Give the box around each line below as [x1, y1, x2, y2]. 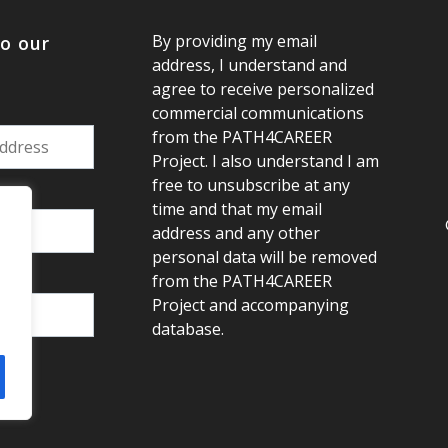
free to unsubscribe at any [151, 174, 350, 196]
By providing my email [151, 30, 317, 52]
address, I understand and [151, 54, 347, 76]
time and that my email [151, 198, 322, 220]
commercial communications [151, 102, 364, 124]
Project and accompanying [151, 294, 349, 316]
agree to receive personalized [151, 78, 374, 100]
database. [151, 318, 224, 340]
